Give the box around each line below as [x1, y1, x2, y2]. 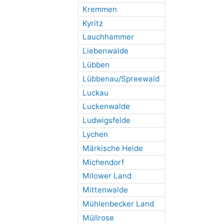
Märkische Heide [82, 143, 143, 153]
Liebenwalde [82, 46, 128, 56]
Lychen [82, 129, 108, 139]
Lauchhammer [82, 32, 134, 42]
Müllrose [82, 212, 114, 222]
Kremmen [82, 4, 117, 14]
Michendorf [82, 157, 124, 167]
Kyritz [82, 18, 103, 28]
